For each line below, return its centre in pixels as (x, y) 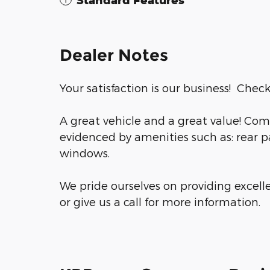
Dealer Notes (114, 55)
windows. (85, 153)
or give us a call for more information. (160, 202)
